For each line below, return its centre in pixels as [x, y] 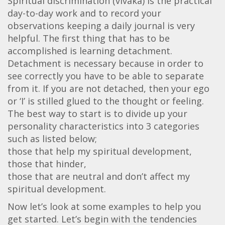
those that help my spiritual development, [100, 151]
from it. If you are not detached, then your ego [108, 88]
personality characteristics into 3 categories [103, 126]
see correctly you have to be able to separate [106, 76]
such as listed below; [52, 138]
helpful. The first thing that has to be [89, 38]
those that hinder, [47, 163]
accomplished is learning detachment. [90, 50]
